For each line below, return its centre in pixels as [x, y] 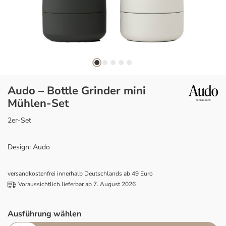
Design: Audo [29, 147]
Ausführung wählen [44, 214]
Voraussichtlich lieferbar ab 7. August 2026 [77, 184]
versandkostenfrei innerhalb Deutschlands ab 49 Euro [80, 174]
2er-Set [19, 120]
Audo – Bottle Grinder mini [77, 91]
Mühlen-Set [38, 103]
